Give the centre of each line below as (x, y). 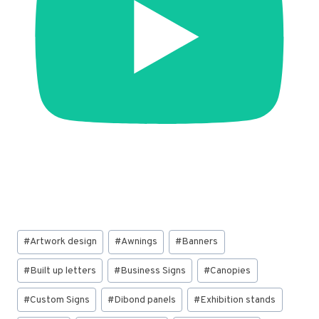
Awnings (140, 242)
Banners (200, 242)
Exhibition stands (238, 300)
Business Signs (153, 271)
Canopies (231, 271)
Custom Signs (60, 300)
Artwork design (64, 242)
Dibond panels (145, 300)
